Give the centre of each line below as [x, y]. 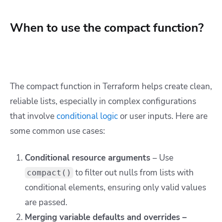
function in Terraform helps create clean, [135, 87]
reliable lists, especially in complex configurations [103, 102]
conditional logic [87, 116]
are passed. [46, 203]
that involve [33, 116]
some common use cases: [57, 131]
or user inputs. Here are [163, 116]
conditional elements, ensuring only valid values [115, 188]
